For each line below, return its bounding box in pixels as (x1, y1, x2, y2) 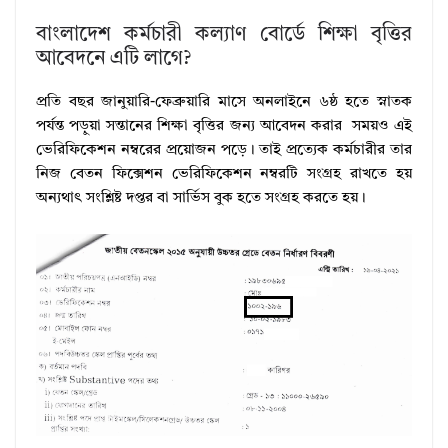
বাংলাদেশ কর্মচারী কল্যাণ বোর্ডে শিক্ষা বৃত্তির (36, 25, 412, 46)
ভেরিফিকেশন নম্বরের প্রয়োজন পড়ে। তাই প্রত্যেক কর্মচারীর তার (36, 143, 412, 159)
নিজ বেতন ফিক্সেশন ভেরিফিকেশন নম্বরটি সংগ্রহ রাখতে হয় (36, 167, 412, 183)
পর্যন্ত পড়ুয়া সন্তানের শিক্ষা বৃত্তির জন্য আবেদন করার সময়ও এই (36, 119, 412, 135)
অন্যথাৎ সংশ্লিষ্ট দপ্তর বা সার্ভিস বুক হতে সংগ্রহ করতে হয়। (36, 191, 366, 207)
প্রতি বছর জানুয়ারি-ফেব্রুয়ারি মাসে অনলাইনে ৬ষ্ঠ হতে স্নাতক (36, 95, 412, 111)
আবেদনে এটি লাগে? (36, 49, 191, 70)
